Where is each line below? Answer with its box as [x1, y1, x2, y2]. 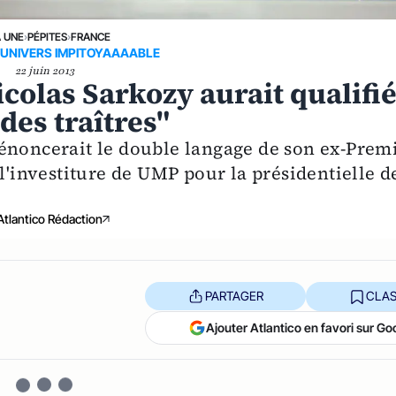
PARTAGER [204, 288, 263, 304]
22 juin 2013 [14, 63, 74, 78]
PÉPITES [27, 29, 67, 43]
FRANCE [70, 29, 110, 43]
